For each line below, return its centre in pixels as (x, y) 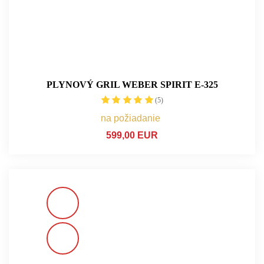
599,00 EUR (132, 135)
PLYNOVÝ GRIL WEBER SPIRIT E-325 (132, 84)
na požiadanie (131, 118)
